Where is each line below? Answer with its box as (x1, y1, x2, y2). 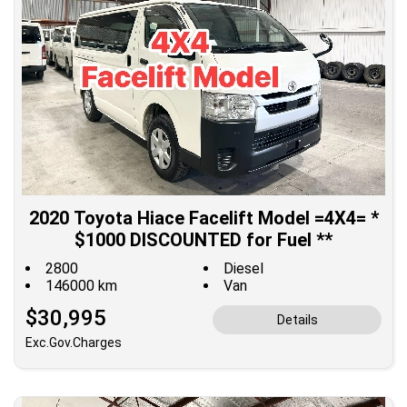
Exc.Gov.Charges (25, 334, 122, 350)
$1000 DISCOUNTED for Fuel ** (74, 228, 333, 251)
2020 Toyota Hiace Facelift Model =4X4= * (28, 206, 379, 229)
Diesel (223, 259, 263, 277)
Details (276, 312, 318, 327)
